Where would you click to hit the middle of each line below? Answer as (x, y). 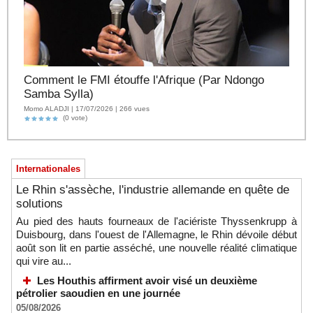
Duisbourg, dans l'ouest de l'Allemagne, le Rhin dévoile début (156, 235)
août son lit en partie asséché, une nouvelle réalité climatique (156, 248)
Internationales (48, 169)
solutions (39, 204)
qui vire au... (44, 261)
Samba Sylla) (59, 94)
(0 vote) (73, 118)
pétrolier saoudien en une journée (98, 293)
